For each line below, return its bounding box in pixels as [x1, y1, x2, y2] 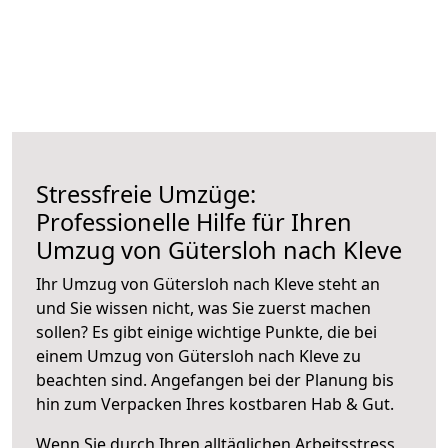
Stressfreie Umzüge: [36, 177, 256, 210]
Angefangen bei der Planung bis [151, 368, 394, 391]
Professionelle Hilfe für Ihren [36, 205, 352, 238]
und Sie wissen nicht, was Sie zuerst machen [36, 296, 371, 319]
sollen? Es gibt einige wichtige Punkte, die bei [36, 320, 377, 343]
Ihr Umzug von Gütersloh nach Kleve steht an [36, 272, 380, 295]
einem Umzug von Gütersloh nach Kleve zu [36, 344, 361, 367]
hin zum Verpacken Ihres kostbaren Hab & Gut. [36, 392, 394, 415]
